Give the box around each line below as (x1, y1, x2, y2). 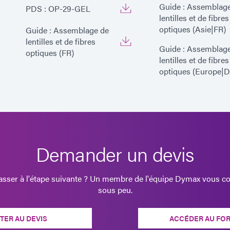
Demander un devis (36, 139, 194, 167)
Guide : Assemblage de (26, 24, 109, 36)
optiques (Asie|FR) (159, 23, 226, 35)
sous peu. (98, 183, 132, 196)
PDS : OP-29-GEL (26, 2, 90, 14)
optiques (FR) (26, 46, 74, 59)
